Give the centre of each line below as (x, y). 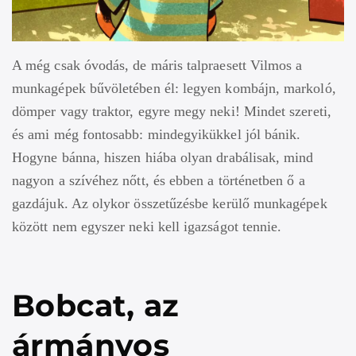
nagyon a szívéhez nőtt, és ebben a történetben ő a (159, 180)
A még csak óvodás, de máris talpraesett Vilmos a (157, 65)
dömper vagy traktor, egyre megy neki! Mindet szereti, (172, 111)
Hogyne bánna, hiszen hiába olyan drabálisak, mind (163, 157)
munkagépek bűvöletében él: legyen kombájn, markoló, (174, 88)
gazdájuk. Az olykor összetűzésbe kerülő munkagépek (170, 203)
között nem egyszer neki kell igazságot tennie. (147, 226)
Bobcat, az (96, 305)
